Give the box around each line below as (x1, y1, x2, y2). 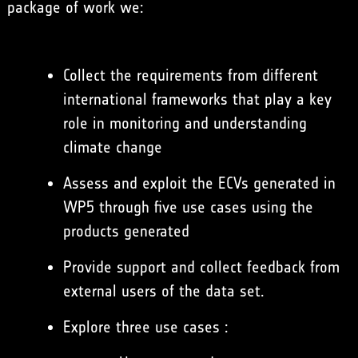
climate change (62, 137, 162, 157)
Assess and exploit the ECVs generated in (62, 173, 336, 193)
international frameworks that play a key (62, 89, 332, 109)
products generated (62, 221, 189, 241)
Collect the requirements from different (62, 66, 318, 86)
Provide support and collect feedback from (62, 257, 340, 277)
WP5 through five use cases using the (62, 197, 313, 217)
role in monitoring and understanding (62, 113, 307, 133)
